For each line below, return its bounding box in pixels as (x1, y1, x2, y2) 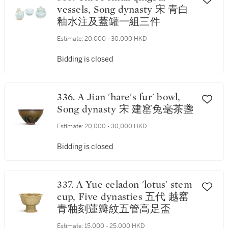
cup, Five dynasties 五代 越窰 (57, 192, 189, 202)
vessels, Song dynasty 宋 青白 (57, 5, 189, 15)
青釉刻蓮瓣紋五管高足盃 (57, 204, 171, 214)
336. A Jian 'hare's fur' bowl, (57, 92, 78, 102)
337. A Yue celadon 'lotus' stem (57, 180, 76, 190)
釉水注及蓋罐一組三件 (57, 17, 160, 27)
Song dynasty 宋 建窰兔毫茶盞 (57, 104, 194, 115)
